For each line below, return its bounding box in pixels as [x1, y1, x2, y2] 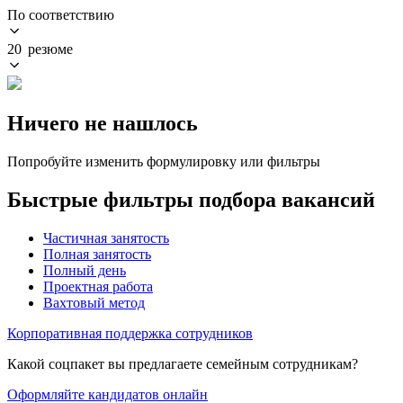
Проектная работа [43, 278, 153, 294]
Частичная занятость [43, 229, 169, 246]
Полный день [43, 262, 126, 278]
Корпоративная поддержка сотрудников [7, 325, 253, 341]
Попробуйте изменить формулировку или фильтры [7, 153, 320, 169]
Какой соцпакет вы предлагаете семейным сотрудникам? [7, 355, 358, 372]
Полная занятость [43, 246, 151, 262]
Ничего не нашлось [7, 111, 198, 135]
